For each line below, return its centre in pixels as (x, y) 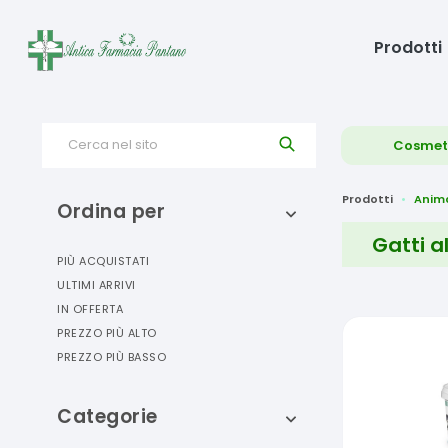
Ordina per (111, 211)
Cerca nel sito (113, 144)
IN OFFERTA (90, 309)
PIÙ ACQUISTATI (103, 261)
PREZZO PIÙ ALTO (107, 333)
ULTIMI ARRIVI (96, 285)
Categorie (107, 416)
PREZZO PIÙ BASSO (111, 357)
